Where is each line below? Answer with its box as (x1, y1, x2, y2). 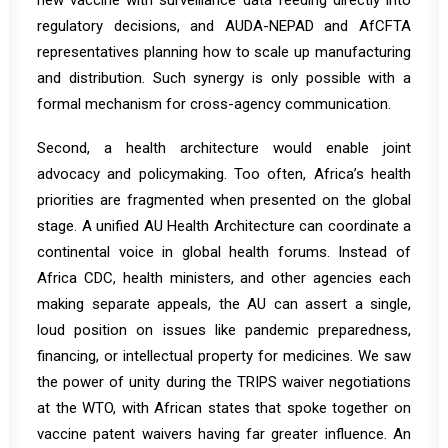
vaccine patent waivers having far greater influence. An (37, 425, 411, 443)
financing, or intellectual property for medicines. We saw (37, 347, 411, 365)
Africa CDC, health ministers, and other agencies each (37, 269, 411, 287)
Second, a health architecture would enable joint (37, 139, 411, 157)
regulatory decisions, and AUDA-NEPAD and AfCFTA (37, 17, 411, 35)
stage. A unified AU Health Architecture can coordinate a (37, 217, 411, 235)
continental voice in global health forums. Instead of (37, 243, 411, 261)
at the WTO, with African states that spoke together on (37, 399, 411, 417)
